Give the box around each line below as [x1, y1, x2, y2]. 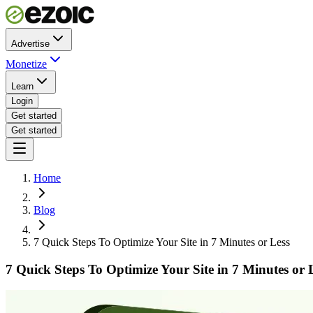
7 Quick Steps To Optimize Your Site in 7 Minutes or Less [34, 236, 290, 248]
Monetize [6, 58, 47, 70]
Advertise [11, 38, 50, 49]
